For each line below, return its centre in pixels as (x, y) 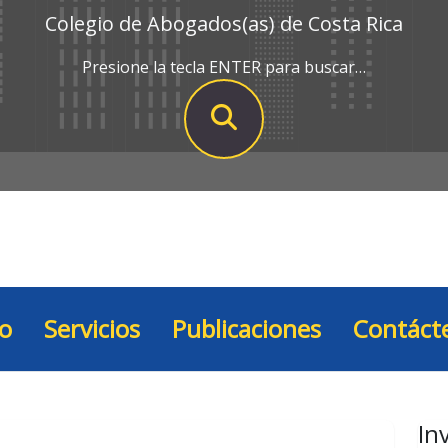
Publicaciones (246, 329)
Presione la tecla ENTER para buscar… (224, 67)
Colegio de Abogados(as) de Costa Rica (224, 24)
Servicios (92, 329)
